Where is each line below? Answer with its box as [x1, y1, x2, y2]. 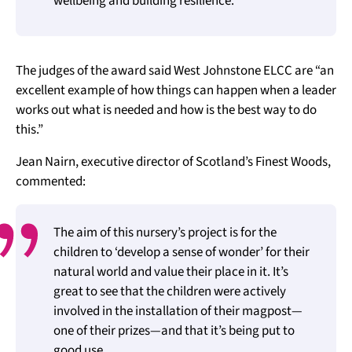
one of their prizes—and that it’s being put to [53, 321, 295, 340]
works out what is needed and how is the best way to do [16, 101, 317, 119]
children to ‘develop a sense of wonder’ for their [53, 243, 310, 262]
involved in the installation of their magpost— [53, 302, 302, 321]
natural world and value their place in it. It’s [53, 262, 288, 281]
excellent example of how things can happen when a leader [16, 81, 336, 100]
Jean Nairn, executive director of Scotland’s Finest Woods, [16, 152, 331, 171]
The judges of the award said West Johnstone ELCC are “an [16, 61, 334, 80]
